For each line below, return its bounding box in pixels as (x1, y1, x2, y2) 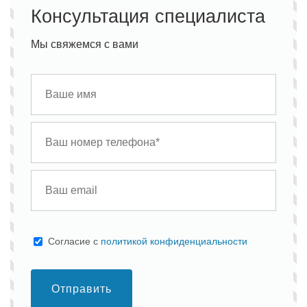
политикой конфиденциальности (101, 236, 248, 247)
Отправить (51, 282, 112, 295)
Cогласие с (48, 236, 101, 247)
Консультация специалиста (31, 5, 266, 27)
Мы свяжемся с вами (31, 38, 139, 50)
